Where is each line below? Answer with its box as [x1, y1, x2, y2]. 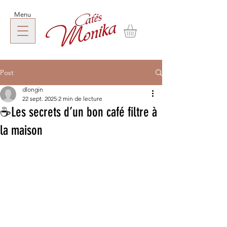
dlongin [22, 86, 43, 93]
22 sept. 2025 [22, 95, 57, 102]
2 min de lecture [58, 95, 102, 102]
